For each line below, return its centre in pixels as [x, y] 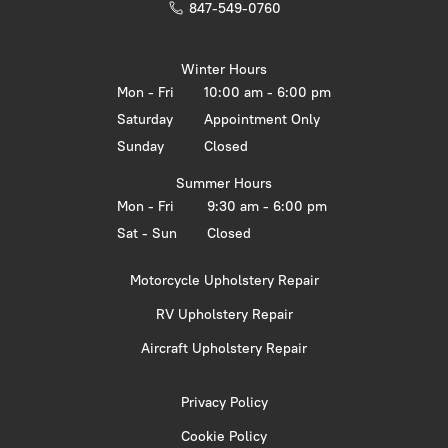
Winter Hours [224, 69]
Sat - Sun [147, 233]
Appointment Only [262, 119]
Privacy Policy [224, 402]
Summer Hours [224, 183]
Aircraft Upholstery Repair [224, 348]
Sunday [140, 146]
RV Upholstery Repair [224, 314]
